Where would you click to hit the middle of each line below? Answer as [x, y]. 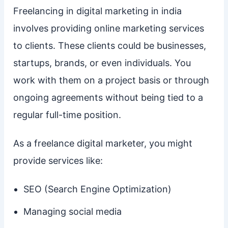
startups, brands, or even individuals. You [102, 63]
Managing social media [72, 211]
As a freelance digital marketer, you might [103, 143]
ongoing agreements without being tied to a [108, 97]
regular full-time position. [67, 115]
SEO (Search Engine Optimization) [97, 189]
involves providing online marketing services [108, 28]
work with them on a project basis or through [111, 80]
